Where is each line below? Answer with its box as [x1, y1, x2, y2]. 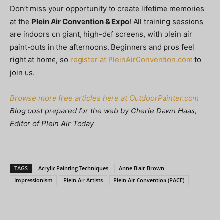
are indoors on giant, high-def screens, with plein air [10, 29, 192, 39]
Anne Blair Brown [119, 164, 164, 172]
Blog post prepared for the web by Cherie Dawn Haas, [10, 106, 197, 115]
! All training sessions [129, 16, 203, 26]
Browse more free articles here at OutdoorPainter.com [10, 93, 199, 103]
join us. [10, 67, 35, 77]
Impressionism [14, 176, 53, 184]
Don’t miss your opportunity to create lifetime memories [10, 3, 204, 13]
